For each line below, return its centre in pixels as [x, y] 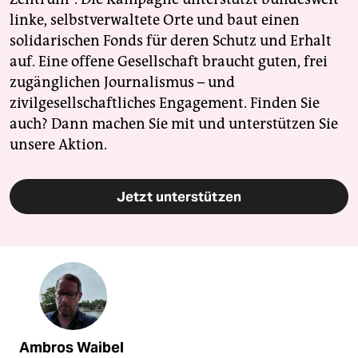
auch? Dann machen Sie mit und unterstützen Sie [174, 124]
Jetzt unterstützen [179, 197]
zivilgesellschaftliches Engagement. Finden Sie [165, 103]
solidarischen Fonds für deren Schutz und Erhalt [171, 41]
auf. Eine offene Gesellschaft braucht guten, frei [169, 62]
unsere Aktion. [58, 145]
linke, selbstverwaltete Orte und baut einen [155, 20]
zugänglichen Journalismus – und [122, 83]
